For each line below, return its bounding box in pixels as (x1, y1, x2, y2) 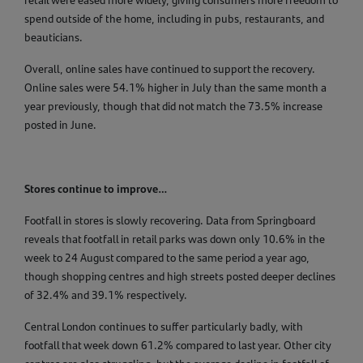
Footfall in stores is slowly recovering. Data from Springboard (24, 213, 315, 228)
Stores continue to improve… (24, 180, 168, 197)
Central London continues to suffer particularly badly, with (24, 319, 303, 335)
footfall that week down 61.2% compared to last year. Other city (24, 338, 331, 353)
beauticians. (24, 30, 83, 45)
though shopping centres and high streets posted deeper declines (24, 269, 335, 284)
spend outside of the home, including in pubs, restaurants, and (24, 11, 324, 27)
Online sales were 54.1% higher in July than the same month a (24, 80, 327, 96)
